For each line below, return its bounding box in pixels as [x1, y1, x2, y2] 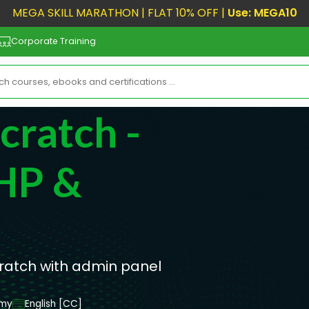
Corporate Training [11, 35, 97, 48]
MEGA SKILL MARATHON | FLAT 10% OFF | [12, 5, 228, 21]
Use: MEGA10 [227, 5, 297, 21]
